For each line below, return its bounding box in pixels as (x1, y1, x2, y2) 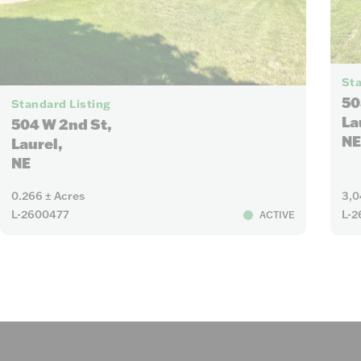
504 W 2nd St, (10, 114, 112, 134)
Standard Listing (10, 96, 111, 111)
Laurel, (10, 134, 63, 153)
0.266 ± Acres (10, 189, 85, 204)
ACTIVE (259, 208, 296, 221)
